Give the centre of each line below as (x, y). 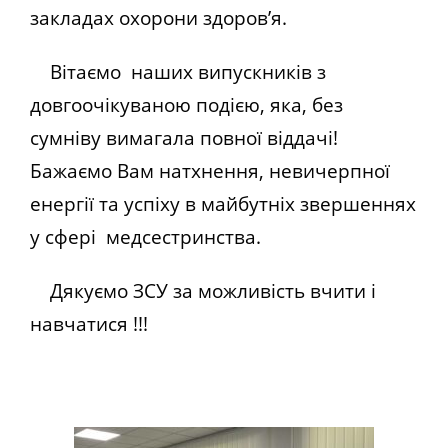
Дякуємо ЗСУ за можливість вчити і (203, 291)
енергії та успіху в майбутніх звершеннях (223, 204)
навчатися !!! (89, 324)
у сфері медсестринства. (145, 237)
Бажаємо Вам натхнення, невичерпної (210, 171)
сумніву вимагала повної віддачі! (184, 138)
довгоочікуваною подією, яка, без (186, 105)
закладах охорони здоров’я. (158, 18)
